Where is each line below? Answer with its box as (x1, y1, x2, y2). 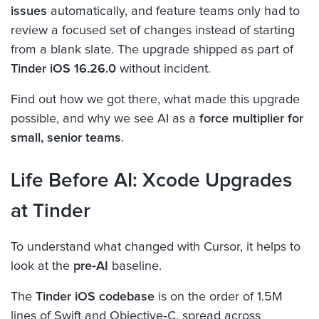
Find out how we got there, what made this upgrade (11, 93, 300, 106)
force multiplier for (199, 112, 303, 125)
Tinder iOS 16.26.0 (11, 62, 116, 75)
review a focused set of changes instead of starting (11, 23, 295, 37)
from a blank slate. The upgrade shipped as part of (11, 43, 293, 56)
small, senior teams (11, 131, 121, 145)
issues (11, 4, 47, 18)
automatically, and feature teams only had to (47, 4, 300, 18)
